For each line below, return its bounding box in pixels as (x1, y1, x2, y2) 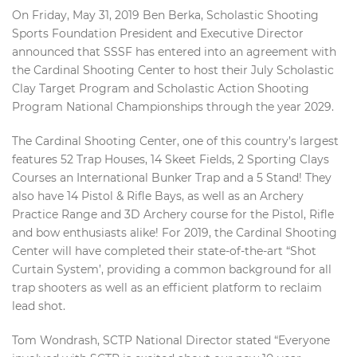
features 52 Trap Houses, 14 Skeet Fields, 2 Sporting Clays (12, 151, 329, 167)
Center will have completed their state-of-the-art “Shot (12, 243, 316, 258)
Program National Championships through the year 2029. (12, 99, 334, 114)
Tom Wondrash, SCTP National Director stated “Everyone (12, 332, 330, 347)
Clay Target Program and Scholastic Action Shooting (12, 80, 309, 96)
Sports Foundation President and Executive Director (12, 25, 304, 41)
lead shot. (12, 298, 65, 313)
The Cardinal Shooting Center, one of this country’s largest (12, 133, 339, 148)
